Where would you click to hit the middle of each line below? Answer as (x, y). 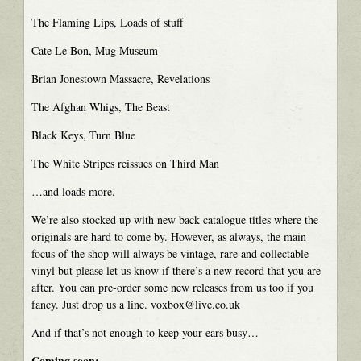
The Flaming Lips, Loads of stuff (107, 22)
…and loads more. (73, 191)
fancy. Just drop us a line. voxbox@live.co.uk (135, 304)
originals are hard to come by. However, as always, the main (168, 236)
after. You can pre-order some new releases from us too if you (172, 287)
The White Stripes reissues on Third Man (125, 163)
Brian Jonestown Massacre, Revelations (120, 78)
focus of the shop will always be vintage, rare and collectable (170, 253)
